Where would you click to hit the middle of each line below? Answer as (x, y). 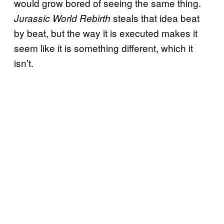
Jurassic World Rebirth (63, 18)
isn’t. (24, 63)
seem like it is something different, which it (103, 48)
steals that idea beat (156, 18)
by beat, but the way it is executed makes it (106, 33)
